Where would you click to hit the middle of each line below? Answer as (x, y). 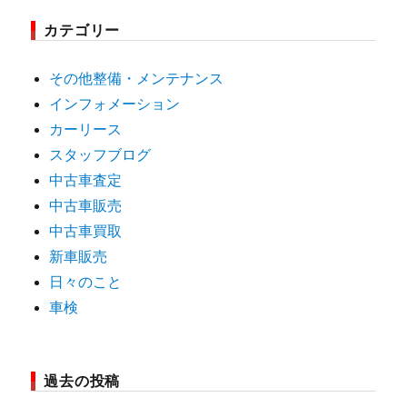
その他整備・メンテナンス (137, 78)
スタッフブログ (100, 154)
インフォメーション (115, 104)
